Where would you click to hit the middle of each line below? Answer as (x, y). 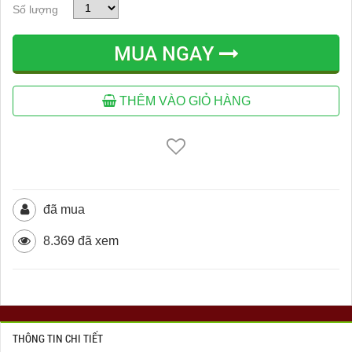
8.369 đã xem (79, 241)
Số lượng (35, 9)
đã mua (62, 210)
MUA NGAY (166, 53)
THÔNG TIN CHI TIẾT (58, 339)
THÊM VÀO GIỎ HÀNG (183, 101)
